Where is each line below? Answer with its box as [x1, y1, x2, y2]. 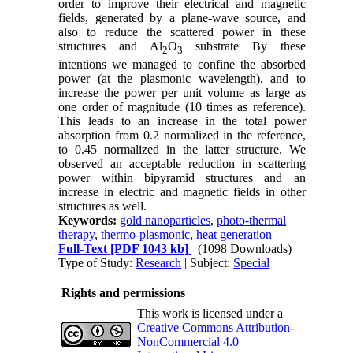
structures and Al [58, 39, 162, 54]
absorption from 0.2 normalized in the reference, [58, 128, 306, 142]
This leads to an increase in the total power [58, 113, 306, 128]
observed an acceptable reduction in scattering [58, 156, 306, 170]
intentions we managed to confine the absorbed [58, 57, 306, 71]
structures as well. [58, 199, 147, 213]
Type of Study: [58, 255, 136, 269]
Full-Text [58, 241, 108, 255]
